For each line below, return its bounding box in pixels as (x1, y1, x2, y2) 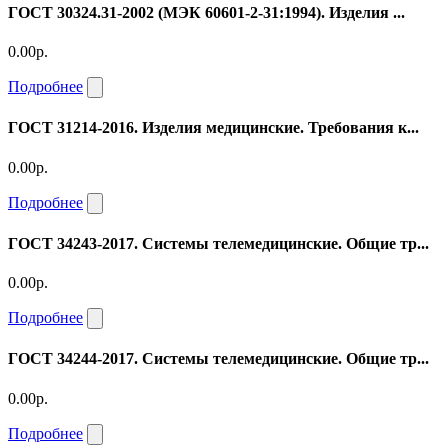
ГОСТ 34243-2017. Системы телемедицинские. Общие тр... (8, 234, 429, 252)
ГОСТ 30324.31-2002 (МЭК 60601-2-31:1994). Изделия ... (8, 3, 405, 21)
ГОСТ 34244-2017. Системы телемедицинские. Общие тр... (8, 350, 429, 368)
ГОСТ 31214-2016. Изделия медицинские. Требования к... (8, 119, 419, 137)
